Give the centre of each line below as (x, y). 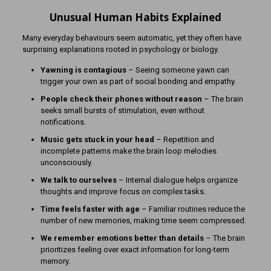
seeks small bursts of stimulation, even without (122, 110)
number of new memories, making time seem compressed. (143, 220)
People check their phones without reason (121, 99)
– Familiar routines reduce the (192, 209)
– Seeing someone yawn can (178, 70)
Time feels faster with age (90, 209)
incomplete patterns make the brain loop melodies (128, 151)
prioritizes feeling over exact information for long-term (135, 250)
